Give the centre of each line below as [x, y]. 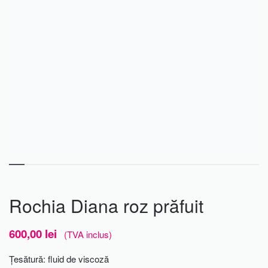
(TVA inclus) [88, 234]
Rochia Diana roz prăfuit [106, 205]
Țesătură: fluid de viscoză [59, 259]
